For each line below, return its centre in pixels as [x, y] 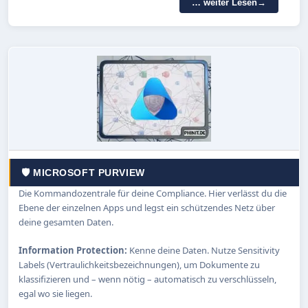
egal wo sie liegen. [55, 293]
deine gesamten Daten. [66, 222]
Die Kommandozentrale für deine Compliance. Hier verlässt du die [153, 193]
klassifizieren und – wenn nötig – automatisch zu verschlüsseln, [147, 279]
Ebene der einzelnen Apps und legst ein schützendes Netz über [147, 207]
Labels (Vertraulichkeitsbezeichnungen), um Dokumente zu [139, 264]
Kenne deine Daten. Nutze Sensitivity [205, 250]
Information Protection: [74, 250]
